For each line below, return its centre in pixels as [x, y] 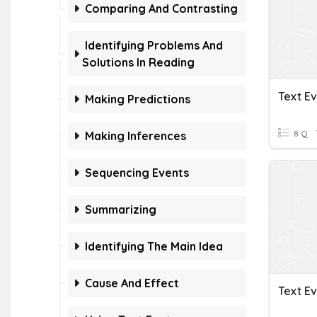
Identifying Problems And [154, 45]
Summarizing [121, 209]
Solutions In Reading [138, 62]
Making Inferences [136, 136]
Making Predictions [138, 99]
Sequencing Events [137, 173]
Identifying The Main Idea [154, 246]
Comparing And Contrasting [161, 8]
